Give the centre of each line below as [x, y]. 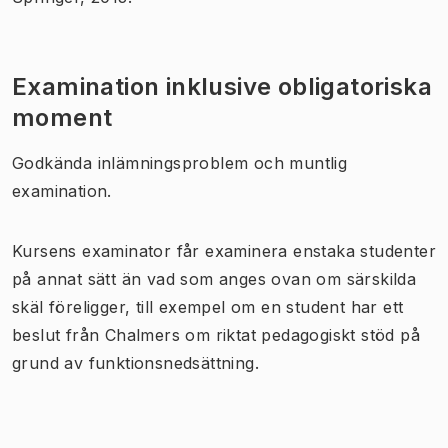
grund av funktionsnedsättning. [135, 362]
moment [62, 117]
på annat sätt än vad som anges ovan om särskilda [214, 278]
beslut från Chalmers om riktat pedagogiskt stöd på [216, 334]
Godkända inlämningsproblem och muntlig [180, 162]
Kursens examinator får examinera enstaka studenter [224, 250]
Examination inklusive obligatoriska [222, 86]
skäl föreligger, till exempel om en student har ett [208, 306]
